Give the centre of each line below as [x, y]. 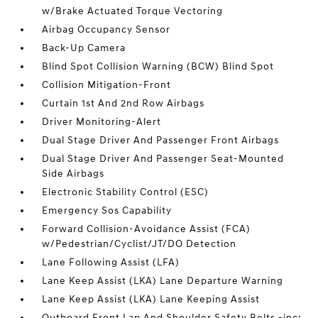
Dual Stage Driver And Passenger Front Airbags [161, 140]
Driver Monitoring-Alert [102, 122]
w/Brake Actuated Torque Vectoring [133, 11]
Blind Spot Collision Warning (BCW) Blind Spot [158, 66]
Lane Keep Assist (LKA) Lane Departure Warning [163, 281]
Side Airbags [73, 174]
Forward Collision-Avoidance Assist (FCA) [147, 229]
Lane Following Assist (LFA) [111, 262]
